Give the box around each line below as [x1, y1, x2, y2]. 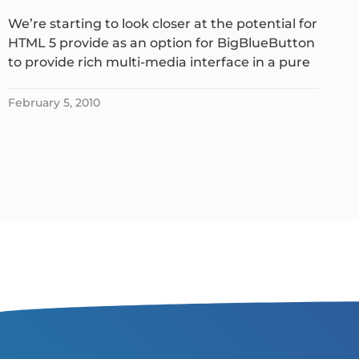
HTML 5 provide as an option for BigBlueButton [8, 34, 315, 50]
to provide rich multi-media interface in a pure [8, 54, 310, 70]
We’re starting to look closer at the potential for [8, 15, 317, 31]
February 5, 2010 [8, 95, 100, 110]
